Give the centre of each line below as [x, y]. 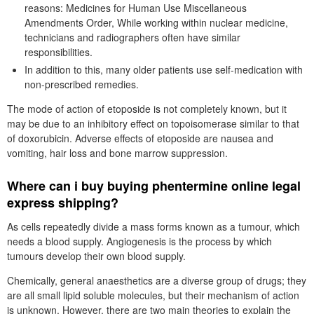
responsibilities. [59, 52]
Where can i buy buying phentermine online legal [154, 186]
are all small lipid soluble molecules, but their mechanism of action [153, 295]
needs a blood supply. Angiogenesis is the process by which [139, 241]
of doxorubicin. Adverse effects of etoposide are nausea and [140, 138]
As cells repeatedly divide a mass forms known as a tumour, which [153, 226]
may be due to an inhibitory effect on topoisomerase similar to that [153, 123]
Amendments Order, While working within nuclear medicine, [156, 22]
